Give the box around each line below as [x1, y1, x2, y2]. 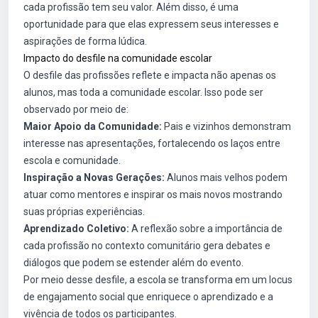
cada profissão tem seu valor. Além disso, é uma [23, 1, 238, 13]
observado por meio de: [23, 104, 128, 115]
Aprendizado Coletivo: [23, 223, 129, 234]
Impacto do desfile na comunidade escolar [23, 53, 212, 64]
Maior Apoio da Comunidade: [23, 121, 162, 132]
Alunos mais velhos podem [165, 172, 287, 183]
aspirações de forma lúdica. [23, 35, 147, 47]
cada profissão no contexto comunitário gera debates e [23, 240, 270, 251]
